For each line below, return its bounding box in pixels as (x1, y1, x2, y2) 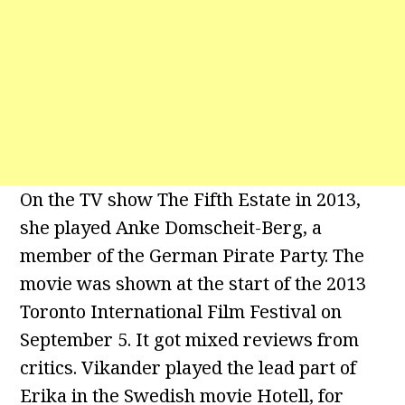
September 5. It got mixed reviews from (20, 327, 360, 353)
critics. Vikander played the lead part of (20, 355, 357, 381)
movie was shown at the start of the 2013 (20, 271, 367, 297)
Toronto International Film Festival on (20, 299, 343, 325)
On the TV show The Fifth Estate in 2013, (20, 187, 362, 212)
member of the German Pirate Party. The (20, 243, 365, 268)
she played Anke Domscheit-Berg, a (20, 215, 323, 240)
